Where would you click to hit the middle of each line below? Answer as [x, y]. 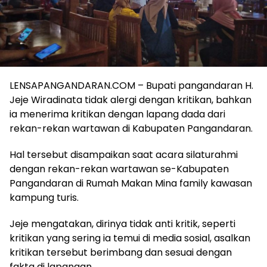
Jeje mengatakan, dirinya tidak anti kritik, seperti [122, 223]
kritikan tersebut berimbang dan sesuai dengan [121, 252]
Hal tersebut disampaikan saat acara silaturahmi [124, 154]
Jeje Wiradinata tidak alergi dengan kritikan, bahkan [131, 100]
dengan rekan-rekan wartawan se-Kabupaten [119, 169]
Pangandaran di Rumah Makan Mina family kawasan [131, 183]
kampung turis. [44, 197]
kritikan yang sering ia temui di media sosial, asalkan [130, 238]
